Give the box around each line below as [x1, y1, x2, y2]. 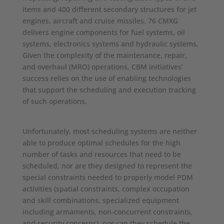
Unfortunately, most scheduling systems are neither [22, 126, 197, 136]
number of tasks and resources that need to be [22, 149, 181, 159]
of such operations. [22, 96, 87, 106]
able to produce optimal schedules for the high [22, 138, 180, 148]
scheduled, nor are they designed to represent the [22, 161, 192, 171]
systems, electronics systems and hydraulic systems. [22, 39, 198, 49]
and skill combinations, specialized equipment [22, 195, 179, 205]
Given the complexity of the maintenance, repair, [22, 50, 187, 60]
